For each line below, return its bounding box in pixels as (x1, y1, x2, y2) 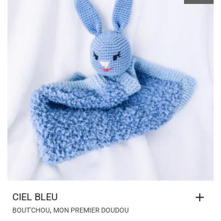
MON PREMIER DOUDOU (53, 206, 129, 214)
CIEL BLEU (12, 190, 58, 203)
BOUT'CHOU (12, 206, 50, 214)
